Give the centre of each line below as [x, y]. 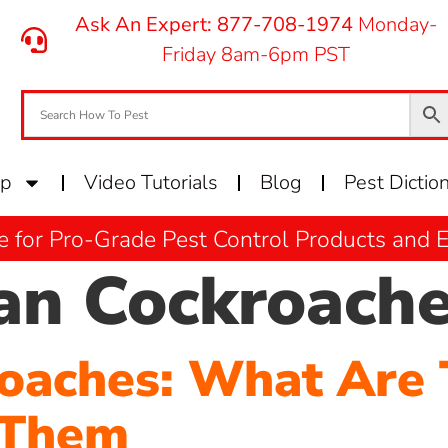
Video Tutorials [151, 182]
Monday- [395, 24]
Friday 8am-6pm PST [256, 54]
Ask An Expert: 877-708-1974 [214, 24]
